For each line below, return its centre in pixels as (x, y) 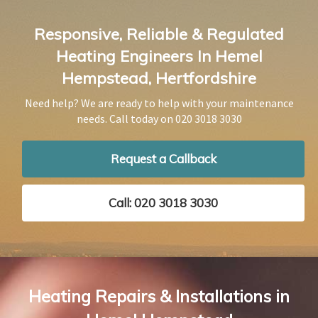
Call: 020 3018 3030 (163, 202)
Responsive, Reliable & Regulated (159, 34)
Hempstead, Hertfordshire (159, 78)
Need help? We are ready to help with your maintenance (159, 103)
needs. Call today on (126, 118)
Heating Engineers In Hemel (159, 56)
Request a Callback (163, 158)
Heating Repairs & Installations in (159, 296)
